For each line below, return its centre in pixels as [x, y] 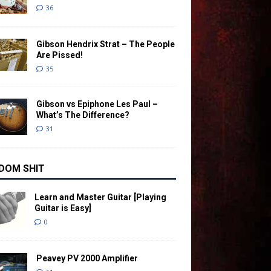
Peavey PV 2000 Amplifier [87, 258]
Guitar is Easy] [63, 208]
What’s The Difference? [83, 115]
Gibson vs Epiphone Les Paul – [97, 104]
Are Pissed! [59, 55]
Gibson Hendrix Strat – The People [105, 44]
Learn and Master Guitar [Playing [100, 197]
